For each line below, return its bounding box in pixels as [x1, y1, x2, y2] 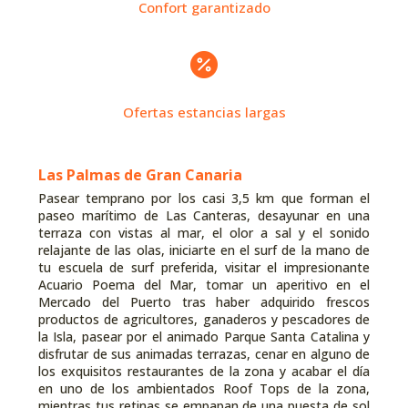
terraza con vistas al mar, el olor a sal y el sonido [38, 224, 370, 241]
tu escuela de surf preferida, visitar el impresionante [38, 259, 370, 276]
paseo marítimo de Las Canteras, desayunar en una [38, 207, 370, 224]
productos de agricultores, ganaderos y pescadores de [38, 311, 370, 328]
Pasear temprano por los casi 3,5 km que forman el [38, 189, 370, 207]
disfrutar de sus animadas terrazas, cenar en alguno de [38, 345, 370, 362]
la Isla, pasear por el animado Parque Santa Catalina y [38, 328, 370, 345]
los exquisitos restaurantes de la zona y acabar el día [38, 362, 370, 380]
